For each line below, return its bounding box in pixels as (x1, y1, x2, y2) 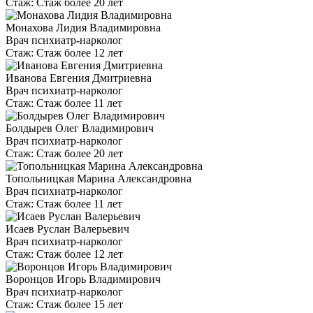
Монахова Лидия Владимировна (6, 21, 161, 34)
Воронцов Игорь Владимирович (6, 272, 161, 285)
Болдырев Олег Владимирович (6, 122, 154, 134)
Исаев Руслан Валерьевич (6, 222, 129, 235)
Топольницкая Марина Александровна (6, 172, 191, 184)
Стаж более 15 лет (36, 298, 123, 310)
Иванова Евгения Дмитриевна (6, 71, 152, 84)
